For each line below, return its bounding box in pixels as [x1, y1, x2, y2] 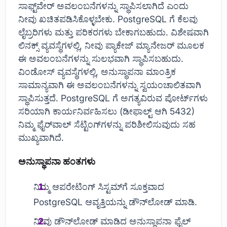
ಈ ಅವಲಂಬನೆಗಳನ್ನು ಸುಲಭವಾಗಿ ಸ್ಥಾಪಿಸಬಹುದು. [18, 53, 183, 64]
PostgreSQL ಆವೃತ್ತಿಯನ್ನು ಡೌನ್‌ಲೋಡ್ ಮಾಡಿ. [33, 196, 198, 207]
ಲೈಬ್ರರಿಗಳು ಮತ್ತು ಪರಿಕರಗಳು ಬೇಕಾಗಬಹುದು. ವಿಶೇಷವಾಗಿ [18, 26, 209, 37]
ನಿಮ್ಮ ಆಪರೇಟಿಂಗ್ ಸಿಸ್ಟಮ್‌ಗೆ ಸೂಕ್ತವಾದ [33, 181, 165, 192]
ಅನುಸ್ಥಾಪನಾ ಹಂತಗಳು [18, 156, 95, 167]
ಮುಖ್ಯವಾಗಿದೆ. [18, 132, 64, 143]
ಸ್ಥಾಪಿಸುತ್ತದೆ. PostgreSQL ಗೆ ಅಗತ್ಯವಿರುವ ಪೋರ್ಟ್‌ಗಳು [18, 92, 208, 103]
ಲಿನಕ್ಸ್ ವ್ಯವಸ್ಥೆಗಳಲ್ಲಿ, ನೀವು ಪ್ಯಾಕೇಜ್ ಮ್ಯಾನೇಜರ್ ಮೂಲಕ [18, 40, 204, 51]
